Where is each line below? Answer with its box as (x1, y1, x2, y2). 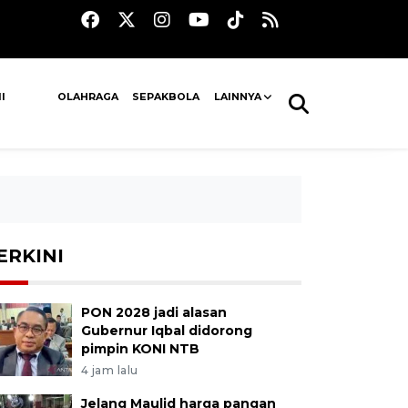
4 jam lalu (80, 363, 138, 377)
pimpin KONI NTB (80, 341, 199, 357)
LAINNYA (213, 90, 261, 103)
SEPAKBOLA (132, 90, 200, 103)
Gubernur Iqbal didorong (80, 322, 252, 339)
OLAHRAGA (57, 90, 119, 103)
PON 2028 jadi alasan (80, 304, 227, 321)
